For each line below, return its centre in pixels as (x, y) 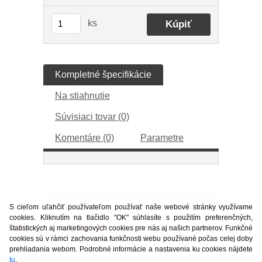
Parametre (162, 138)
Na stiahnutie (82, 96)
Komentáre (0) (85, 138)
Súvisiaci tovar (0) (92, 117)
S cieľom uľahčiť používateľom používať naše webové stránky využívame (131, 207)
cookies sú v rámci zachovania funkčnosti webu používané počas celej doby (131, 239)
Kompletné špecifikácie (103, 75)
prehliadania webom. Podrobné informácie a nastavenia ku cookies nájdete (131, 249)
